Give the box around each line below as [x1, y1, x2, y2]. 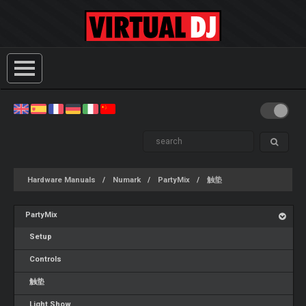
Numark [113, 176, 141, 184]
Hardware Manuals [27, 176, 96, 184]
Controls [25, 255, 62, 264]
